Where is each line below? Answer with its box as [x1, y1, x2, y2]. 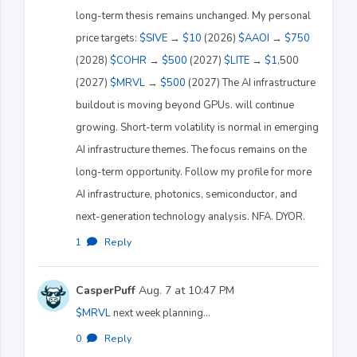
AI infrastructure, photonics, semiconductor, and [76, 186, 297, 202]
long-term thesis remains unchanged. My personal [76, 8, 311, 23]
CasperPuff [76, 282, 135, 298]
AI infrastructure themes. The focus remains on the [76, 142, 307, 157]
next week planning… [111, 305, 210, 320]
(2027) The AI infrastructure [186, 75, 316, 90]
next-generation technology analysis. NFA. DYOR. [76, 209, 305, 224]
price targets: [76, 30, 139, 45]
